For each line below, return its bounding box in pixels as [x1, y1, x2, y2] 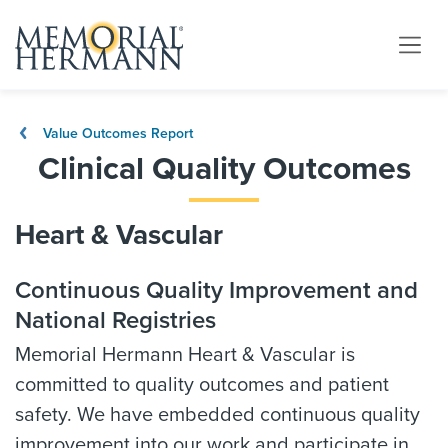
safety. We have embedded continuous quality [15, 403, 420, 427]
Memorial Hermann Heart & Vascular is [15, 343, 355, 367]
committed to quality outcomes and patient [15, 373, 389, 397]
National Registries [15, 306, 216, 335]
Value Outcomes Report [39, 125, 193, 142]
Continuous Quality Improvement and [15, 276, 418, 305]
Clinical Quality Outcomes [37, 150, 411, 188]
